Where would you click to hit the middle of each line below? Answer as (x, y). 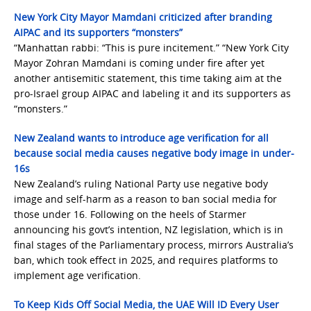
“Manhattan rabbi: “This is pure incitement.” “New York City (151, 48)
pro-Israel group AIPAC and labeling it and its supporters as (152, 93)
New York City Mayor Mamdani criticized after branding (143, 17)
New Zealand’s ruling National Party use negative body (141, 184)
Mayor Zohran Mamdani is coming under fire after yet (139, 63)
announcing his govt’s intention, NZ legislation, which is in (149, 229)
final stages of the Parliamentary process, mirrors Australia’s (154, 245)
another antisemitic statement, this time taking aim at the (148, 78)
